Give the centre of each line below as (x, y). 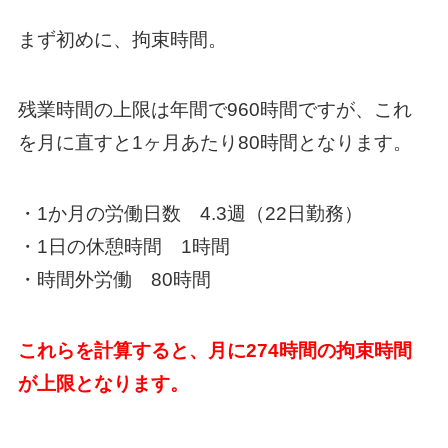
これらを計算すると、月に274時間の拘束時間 (214, 350)
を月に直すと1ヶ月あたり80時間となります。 (214, 143)
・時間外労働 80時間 (114, 279)
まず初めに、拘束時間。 (122, 39)
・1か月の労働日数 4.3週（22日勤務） (190, 213)
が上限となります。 (103, 383)
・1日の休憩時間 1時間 (123, 246)
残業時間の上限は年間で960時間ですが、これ (214, 110)
